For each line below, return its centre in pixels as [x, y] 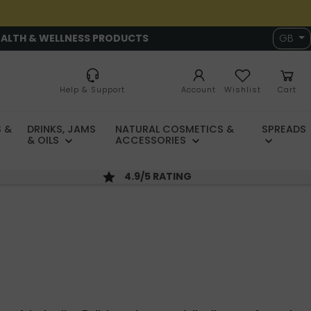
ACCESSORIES [152, 141]
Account [199, 90]
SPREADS [284, 129]
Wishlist [243, 90]
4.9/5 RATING [159, 177]
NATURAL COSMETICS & [174, 129]
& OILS [45, 141]
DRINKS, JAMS [62, 129]
